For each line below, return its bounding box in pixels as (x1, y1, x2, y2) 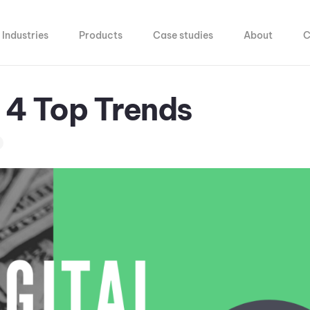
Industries (2, 28, 49, 42)
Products (79, 28, 123, 42)
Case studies (153, 28, 214, 42)
